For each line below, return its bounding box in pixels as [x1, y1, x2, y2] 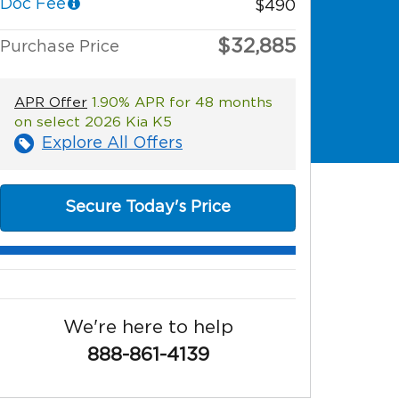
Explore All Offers [42, 134, 183, 151]
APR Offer [14, 94, 87, 110]
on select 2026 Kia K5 [14, 114, 172, 129]
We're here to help [62, 317, 233, 337]
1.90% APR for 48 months [87, 94, 273, 110]
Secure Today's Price [65, 199, 231, 216]
